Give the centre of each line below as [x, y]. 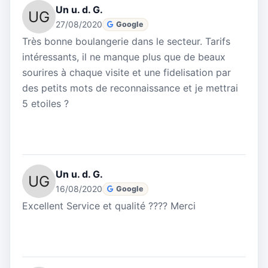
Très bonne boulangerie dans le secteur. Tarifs [126, 42]
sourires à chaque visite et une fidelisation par [127, 73]
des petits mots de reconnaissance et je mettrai [130, 88]
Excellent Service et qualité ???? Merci [109, 206]
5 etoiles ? [45, 104]
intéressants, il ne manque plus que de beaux [124, 57]
